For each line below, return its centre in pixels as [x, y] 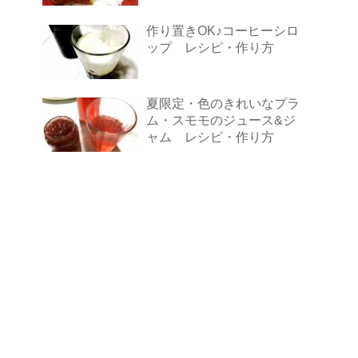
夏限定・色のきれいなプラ [223, 103]
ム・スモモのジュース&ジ [221, 120]
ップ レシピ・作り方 [210, 47]
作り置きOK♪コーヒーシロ [223, 30]
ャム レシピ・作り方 [210, 137]
